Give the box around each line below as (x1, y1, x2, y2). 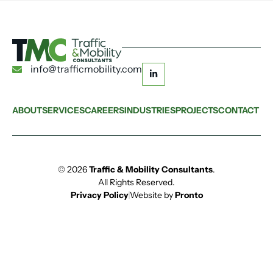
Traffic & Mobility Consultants (89, 164, 213, 175)
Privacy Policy (70, 190, 129, 201)
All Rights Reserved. (98, 177, 175, 188)
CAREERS (85, 105, 124, 116)
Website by (129, 190, 175, 201)
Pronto (174, 190, 203, 201)
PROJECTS (175, 105, 218, 116)
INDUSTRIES (124, 105, 175, 116)
